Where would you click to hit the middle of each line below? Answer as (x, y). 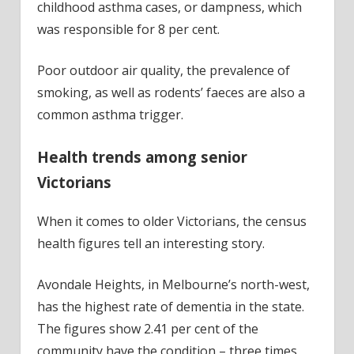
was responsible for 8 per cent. (128, 30)
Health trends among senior (142, 157)
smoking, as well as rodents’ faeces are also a (171, 93)
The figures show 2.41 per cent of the (147, 328)
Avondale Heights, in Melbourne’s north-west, (173, 284)
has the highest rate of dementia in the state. (170, 306)
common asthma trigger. (110, 115)
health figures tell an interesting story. (151, 243)
